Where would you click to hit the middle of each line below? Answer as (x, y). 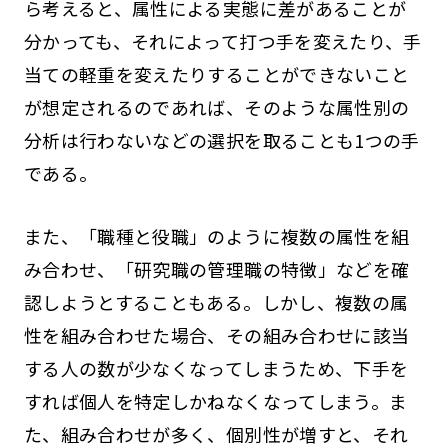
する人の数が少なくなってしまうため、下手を (216, 367)
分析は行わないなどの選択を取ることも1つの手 (221, 139)
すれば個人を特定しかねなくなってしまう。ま (215, 400)
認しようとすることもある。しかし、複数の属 (216, 301)
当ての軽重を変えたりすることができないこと (216, 73)
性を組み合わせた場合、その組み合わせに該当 (216, 334)
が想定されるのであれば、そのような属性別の (216, 106)
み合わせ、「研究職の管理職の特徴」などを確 (216, 268)
